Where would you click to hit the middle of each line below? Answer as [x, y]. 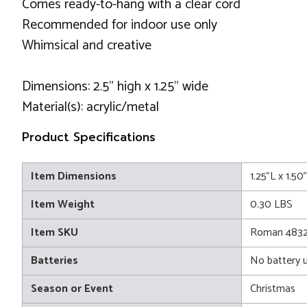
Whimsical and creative [87, 46]
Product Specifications [89, 137]
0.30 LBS [271, 205]
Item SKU [54, 233]
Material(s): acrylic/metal [90, 107]
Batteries [54, 261]
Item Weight [63, 205]
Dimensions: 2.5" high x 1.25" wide [115, 87]
